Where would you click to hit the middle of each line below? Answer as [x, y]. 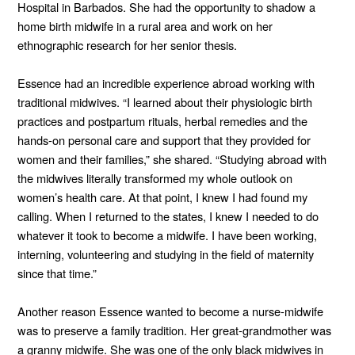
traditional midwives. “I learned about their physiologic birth [165, 101]
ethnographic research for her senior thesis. [127, 44]
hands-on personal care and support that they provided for [164, 139]
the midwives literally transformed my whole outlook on [155, 177]
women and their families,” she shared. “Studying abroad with [172, 158]
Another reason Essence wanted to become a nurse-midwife [170, 311]
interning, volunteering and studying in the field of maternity [166, 254]
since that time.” [57, 273]
